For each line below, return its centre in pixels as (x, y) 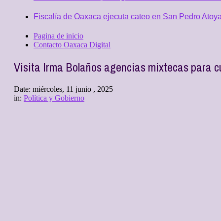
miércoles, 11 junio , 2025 (73, 89)
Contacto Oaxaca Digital (72, 44)
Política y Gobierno (54, 98)
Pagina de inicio (58, 36)
